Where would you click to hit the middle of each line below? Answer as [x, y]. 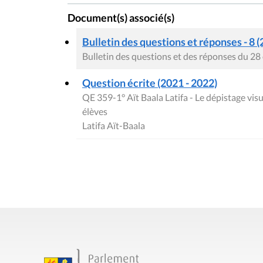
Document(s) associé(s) [121, 18]
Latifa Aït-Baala [114, 125]
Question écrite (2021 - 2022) [150, 82]
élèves [95, 111]
